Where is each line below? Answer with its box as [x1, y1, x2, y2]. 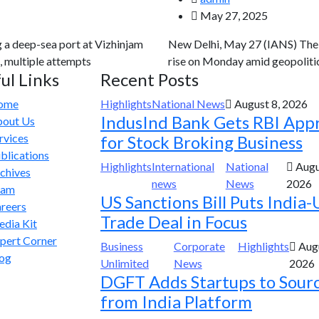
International [152, 159, 214, 173]
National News [152, 97, 225, 110]
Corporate [173, 239, 225, 253]
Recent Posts [100, 69, 199, 90]
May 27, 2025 [198, 9, 268, 22]
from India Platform [100, 291, 252, 312]
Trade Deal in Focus [100, 211, 247, 232]
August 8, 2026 [232, 97, 308, 110]
